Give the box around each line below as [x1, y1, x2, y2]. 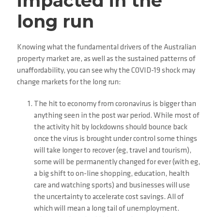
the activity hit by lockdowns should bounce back [34, 124, 187, 131]
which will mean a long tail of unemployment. [34, 205, 179, 213]
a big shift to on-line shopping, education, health [34, 170, 189, 178]
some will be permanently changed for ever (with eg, [34, 158, 200, 166]
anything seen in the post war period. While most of [34, 112, 200, 120]
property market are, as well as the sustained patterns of [17, 55, 196, 63]
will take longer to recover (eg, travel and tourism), [34, 147, 191, 155]
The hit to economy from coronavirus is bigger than [34, 100, 196, 108]
